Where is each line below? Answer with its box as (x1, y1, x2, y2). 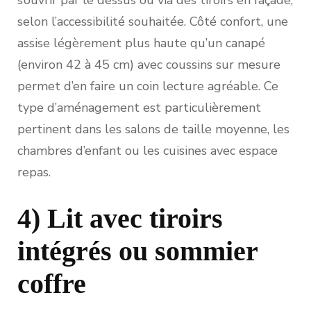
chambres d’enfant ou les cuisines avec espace (17, 142, 278, 159)
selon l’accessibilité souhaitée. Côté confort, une (17, 12, 288, 30)
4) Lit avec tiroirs (17, 202, 223, 234)
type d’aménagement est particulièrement (17, 99, 261, 116)
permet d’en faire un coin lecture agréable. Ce (17, 77, 278, 94)
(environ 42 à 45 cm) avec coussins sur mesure (17, 56, 280, 73)
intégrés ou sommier (17, 235, 258, 267)
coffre (17, 267, 86, 299)
